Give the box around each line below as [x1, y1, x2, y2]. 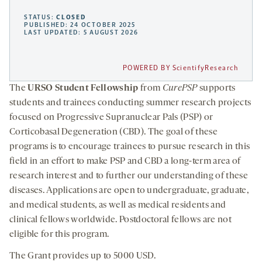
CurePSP [162, 84, 200, 94]
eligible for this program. [9, 230, 109, 240]
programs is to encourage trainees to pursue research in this [9, 142, 250, 152]
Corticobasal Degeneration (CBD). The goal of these [9, 127, 218, 137]
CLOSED [56, 13, 86, 22]
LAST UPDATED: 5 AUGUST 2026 [24, 29, 139, 37]
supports [199, 84, 236, 94]
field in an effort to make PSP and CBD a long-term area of [9, 157, 241, 167]
